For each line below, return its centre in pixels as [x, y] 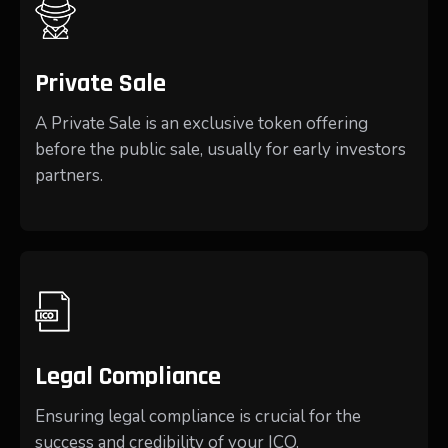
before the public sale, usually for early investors [220, 150]
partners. [69, 176]
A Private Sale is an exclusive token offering [201, 124]
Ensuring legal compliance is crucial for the [198, 416]
